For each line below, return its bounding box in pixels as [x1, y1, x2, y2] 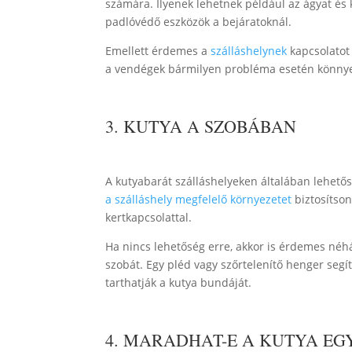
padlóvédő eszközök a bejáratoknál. [105, 13, 292, 29]
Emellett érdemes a [105, 42, 211, 58]
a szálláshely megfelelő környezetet [105, 191, 292, 207]
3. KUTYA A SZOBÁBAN [105, 114, 297, 137]
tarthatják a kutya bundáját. [105, 274, 252, 290]
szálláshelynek [211, 42, 288, 58]
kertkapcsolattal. [105, 209, 192, 225]
